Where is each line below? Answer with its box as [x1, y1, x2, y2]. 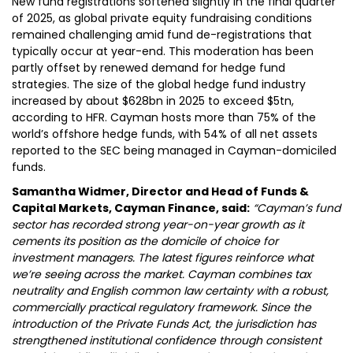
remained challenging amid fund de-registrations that [12, 27, 312, 43]
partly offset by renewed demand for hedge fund [12, 60, 285, 76]
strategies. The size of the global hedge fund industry [12, 76, 306, 92]
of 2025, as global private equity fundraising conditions [12, 10, 312, 26]
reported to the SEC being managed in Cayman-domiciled [12, 143, 336, 158]
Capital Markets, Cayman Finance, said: [12, 200, 250, 216]
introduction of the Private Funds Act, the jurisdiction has [12, 316, 316, 332]
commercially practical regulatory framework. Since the [12, 299, 311, 315]
